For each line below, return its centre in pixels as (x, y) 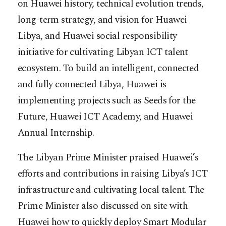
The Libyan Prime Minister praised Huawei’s (108, 158)
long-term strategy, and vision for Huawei (102, 20)
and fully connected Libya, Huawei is (92, 85)
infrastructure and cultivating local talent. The (111, 190)
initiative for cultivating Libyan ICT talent (103, 52)
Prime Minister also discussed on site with (103, 206)
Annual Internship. (56, 133)
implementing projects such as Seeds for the (107, 101)
